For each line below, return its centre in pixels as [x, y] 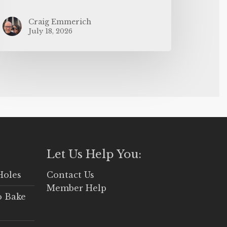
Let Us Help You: [94, 154]
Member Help [77, 188]
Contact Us [71, 175]
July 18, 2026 [51, 31]
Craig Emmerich [60, 22]
